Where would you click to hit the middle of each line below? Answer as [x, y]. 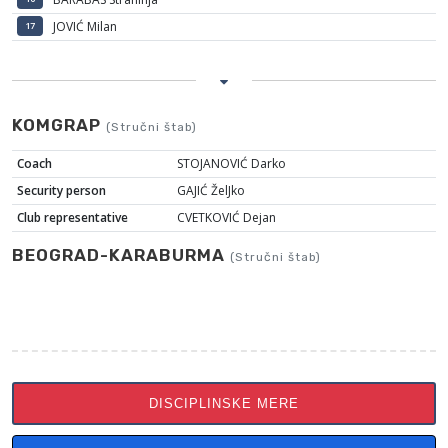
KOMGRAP [59, 125]
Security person [61, 190]
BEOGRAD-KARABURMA [121, 255]
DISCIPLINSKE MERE [224, 403]
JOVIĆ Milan [84, 26]
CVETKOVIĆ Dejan [226, 217]
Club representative [72, 217]
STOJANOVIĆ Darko [231, 163]
